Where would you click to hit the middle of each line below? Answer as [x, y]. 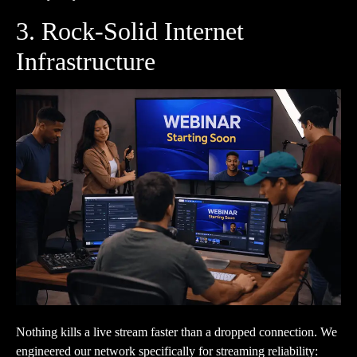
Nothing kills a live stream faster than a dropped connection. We [177, 331]
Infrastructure [86, 61]
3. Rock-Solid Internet [130, 31]
